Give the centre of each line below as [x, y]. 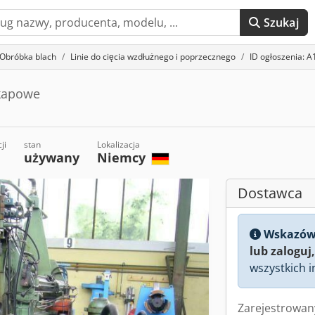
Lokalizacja [119, 144]
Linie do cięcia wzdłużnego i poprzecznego [153, 57]
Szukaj [281, 22]
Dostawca [270, 193]
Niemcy [123, 157]
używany [52, 157]
